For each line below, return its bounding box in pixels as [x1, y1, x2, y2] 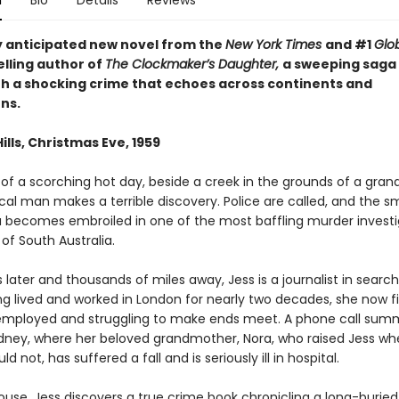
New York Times [224, 36, 325, 53]
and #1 [324, 36, 374, 53]
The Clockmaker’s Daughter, [104, 55, 282, 73]
